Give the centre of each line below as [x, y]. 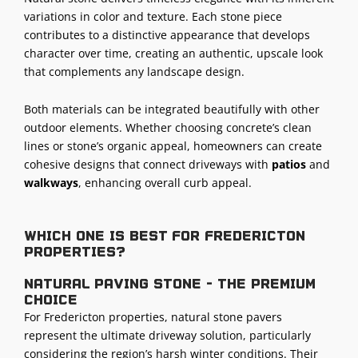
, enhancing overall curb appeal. [165, 183]
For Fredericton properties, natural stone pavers [153, 316]
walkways [51, 183]
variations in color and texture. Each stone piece [153, 16]
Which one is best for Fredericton [165, 235]
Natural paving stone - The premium [170, 283]
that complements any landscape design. [134, 71]
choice [51, 299]
